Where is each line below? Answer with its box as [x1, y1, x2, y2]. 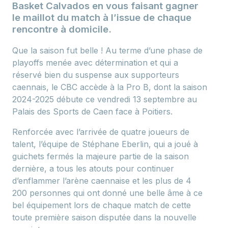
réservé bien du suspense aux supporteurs [12, 70, 179, 80]
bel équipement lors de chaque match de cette [12, 200, 191, 211]
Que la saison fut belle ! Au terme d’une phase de [12, 45, 203, 56]
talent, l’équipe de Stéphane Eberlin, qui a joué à [12, 139, 198, 150]
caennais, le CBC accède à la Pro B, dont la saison [12, 82, 207, 93]
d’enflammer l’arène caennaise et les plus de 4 [12, 176, 191, 186]
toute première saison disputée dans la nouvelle [12, 212, 196, 223]
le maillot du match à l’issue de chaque [12, 11, 191, 23]
